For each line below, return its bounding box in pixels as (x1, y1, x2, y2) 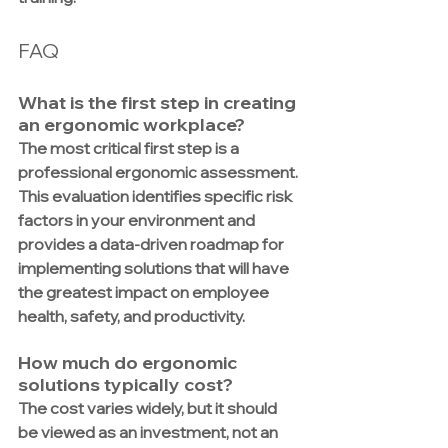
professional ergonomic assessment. (18, 162, 301, 183)
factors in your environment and (18, 210, 258, 231)
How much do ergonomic (18, 351, 241, 375)
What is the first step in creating (18, 91, 300, 115)
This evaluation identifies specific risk (18, 186, 295, 207)
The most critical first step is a (18, 138, 242, 159)
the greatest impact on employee (18, 282, 272, 303)
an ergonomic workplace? (18, 113, 245, 137)
